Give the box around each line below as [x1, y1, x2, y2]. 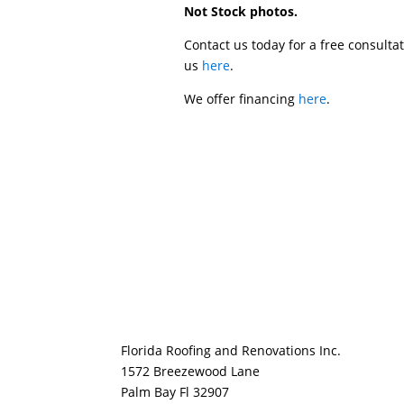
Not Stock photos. [184, 2, 298, 20]
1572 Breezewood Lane [121, 363, 261, 381]
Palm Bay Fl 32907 [121, 383, 230, 401]
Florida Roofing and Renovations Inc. [121, 342, 342, 360]
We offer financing [184, 89, 299, 107]
